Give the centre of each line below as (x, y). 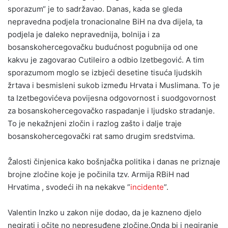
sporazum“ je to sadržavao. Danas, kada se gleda (95, 9)
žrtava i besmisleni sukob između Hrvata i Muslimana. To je (114, 85)
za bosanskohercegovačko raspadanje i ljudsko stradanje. (111, 110)
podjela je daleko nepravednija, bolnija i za (84, 34)
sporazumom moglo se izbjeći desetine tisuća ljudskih (105, 72)
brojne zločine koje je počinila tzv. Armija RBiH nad (98, 174)
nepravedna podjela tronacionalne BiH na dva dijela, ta (105, 21)
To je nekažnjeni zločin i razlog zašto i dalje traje (95, 123)
